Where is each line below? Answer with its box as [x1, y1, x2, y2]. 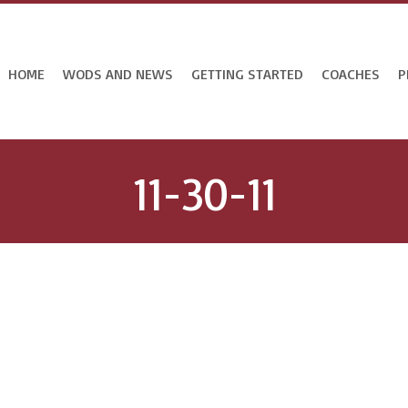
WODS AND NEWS [63, 64, 173, 83]
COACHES [321, 64, 380, 83]
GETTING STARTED [191, 64, 303, 83]
